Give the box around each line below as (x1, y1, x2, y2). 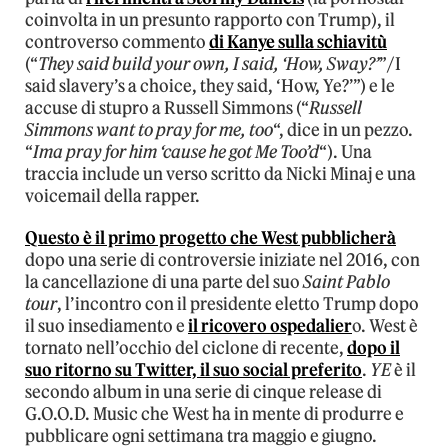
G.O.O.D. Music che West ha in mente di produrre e (25, 403, 404, 426)
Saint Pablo (303, 271, 390, 294)
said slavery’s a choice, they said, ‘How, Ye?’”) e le (25, 75, 395, 98)
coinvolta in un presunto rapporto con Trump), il (25, 9, 395, 32)
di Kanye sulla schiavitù (209, 31, 387, 54)
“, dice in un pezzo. (273, 119, 413, 142)
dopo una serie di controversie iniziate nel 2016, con (25, 249, 420, 272)
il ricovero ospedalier (188, 315, 352, 338)
